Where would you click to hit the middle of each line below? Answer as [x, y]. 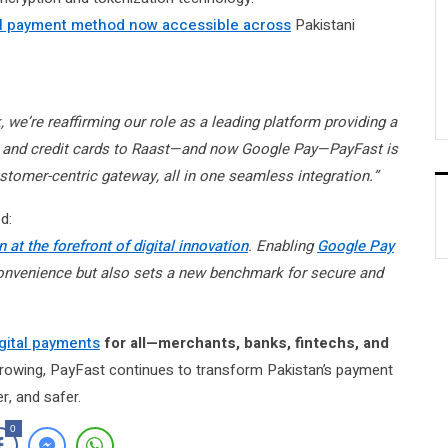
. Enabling [282, 245]
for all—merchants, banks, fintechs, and [244, 342]
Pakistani [323, 24]
